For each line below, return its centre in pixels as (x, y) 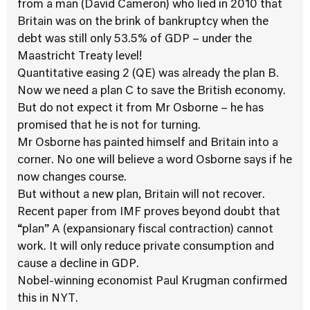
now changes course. (72, 178)
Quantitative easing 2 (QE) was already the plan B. (148, 74)
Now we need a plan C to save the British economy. (152, 91)
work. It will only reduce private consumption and (146, 247)
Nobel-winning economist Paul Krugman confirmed (152, 282)
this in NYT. (48, 299)
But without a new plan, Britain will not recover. (141, 195)
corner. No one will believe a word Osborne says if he (155, 161)
